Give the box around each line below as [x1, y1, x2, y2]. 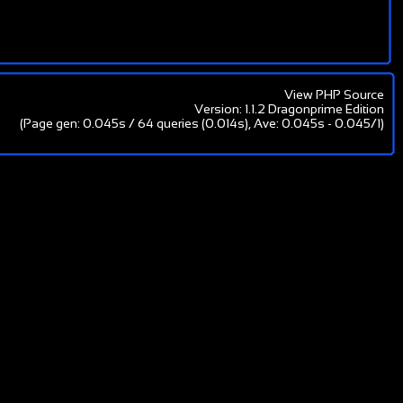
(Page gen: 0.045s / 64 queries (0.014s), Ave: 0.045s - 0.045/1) [20, 116, 384, 130]
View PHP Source [284, 87, 384, 102]
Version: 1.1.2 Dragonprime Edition [194, 102, 384, 116]
